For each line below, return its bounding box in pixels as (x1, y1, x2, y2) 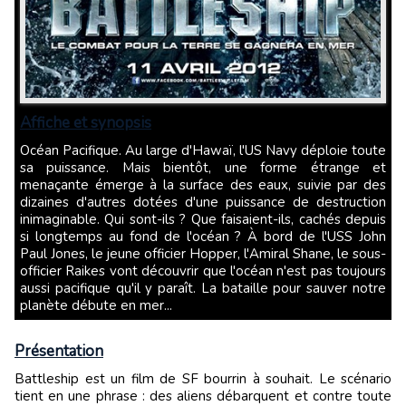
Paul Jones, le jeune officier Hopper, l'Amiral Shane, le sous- (20, 244, 386, 263)
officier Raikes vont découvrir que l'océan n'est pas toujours (20, 261, 386, 280)
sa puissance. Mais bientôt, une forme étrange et (20, 158, 386, 177)
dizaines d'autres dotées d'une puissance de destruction (20, 192, 386, 211)
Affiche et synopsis (20, 111, 151, 133)
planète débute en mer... (20, 295, 172, 314)
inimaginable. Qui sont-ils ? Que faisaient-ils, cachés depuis (20, 209, 386, 228)
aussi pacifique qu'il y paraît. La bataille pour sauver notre (20, 278, 386, 297)
